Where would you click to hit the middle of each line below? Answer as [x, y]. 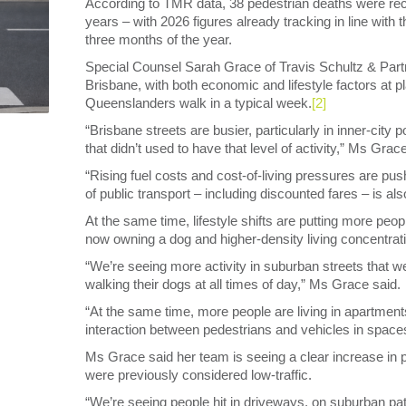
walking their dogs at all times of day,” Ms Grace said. [243, 284]
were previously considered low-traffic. [198, 375]
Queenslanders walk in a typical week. [198, 103]
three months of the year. [159, 39]
